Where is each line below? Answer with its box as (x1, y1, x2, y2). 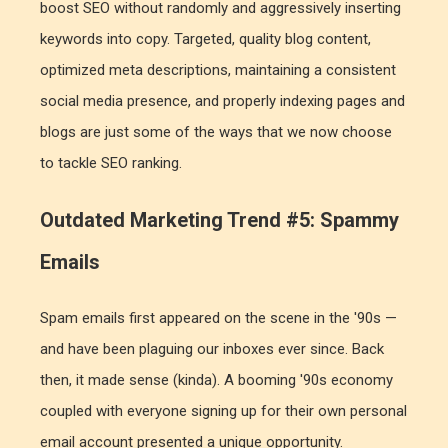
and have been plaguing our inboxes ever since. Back (40, 340, 384, 358)
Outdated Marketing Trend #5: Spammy (40, 208, 399, 232)
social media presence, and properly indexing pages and (40, 92, 405, 110)
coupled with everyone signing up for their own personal (40, 402, 407, 420)
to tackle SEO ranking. (40, 154, 182, 172)
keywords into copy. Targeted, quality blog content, (40, 30, 371, 48)
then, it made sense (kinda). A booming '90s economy (40, 371, 393, 389)
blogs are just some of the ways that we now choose (40, 123, 392, 141)
